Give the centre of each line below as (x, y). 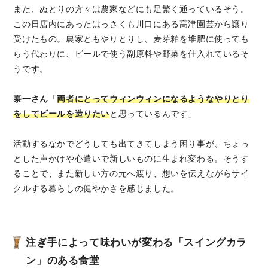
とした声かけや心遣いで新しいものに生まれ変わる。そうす (131, 159)
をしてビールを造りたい (61, 114)
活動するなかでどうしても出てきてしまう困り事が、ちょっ (131, 144)
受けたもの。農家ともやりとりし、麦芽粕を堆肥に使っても (131, 39)
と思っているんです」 (153, 114)
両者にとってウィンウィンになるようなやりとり (153, 99)
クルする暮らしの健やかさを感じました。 (96, 189)
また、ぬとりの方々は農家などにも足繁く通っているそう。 (131, 9)
